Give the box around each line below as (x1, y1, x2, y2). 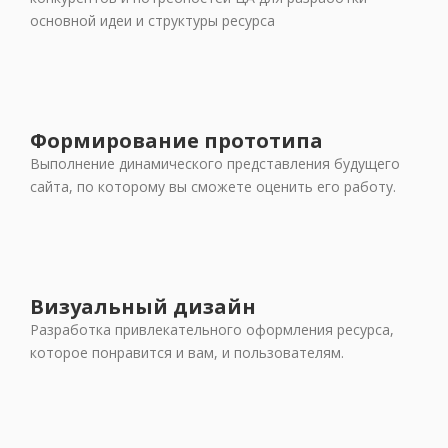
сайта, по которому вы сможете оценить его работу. (30, 177, 396, 197)
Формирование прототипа (30, 127, 323, 155)
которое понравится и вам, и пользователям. (30, 343, 344, 363)
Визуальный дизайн (30, 293, 256, 321)
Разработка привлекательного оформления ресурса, (30, 320, 394, 340)
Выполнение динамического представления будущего (30, 154, 400, 174)
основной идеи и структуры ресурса (30, 11, 275, 31)
